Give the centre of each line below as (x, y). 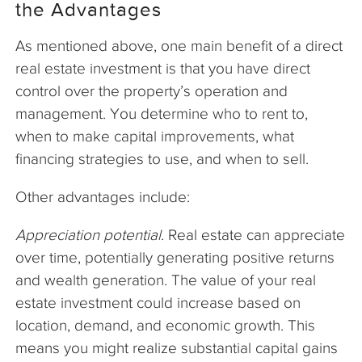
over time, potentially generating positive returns (175, 258)
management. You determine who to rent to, (162, 114)
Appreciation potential (88, 235)
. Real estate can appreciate (253, 235)
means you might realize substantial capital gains (177, 348)
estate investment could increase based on (158, 303)
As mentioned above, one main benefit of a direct (179, 46)
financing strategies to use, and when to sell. (164, 159)
